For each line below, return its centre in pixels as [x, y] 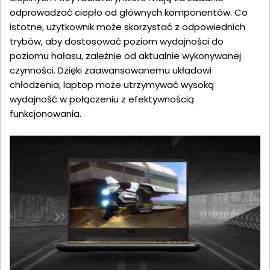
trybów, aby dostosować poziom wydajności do [117, 42]
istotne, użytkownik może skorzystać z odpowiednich [127, 27]
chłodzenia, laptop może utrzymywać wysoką [112, 85]
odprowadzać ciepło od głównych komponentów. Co [129, 13]
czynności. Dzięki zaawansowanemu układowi [111, 71]
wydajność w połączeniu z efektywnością [102, 99]
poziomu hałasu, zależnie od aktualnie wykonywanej [125, 56]
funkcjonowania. [46, 114]
